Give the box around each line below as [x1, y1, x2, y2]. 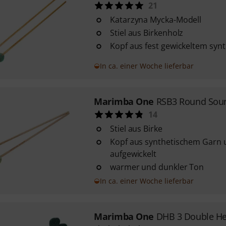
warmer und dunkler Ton [109, 161, 204, 173]
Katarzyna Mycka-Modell [109, 14, 202, 25]
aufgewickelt [109, 148, 157, 159]
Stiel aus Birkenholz [109, 27, 184, 38]
